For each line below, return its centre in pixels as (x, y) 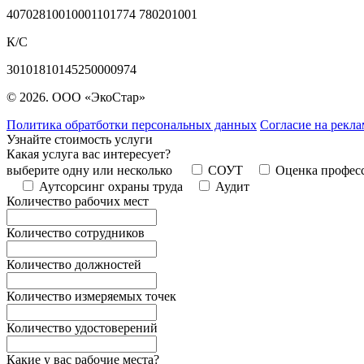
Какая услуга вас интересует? (89, 154)
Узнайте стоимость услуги (80, 139)
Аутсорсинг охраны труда (111, 186)
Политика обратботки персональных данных (132, 124)
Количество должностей (74, 264)
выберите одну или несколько (91, 170)
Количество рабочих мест (78, 201)
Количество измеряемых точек (91, 296)
